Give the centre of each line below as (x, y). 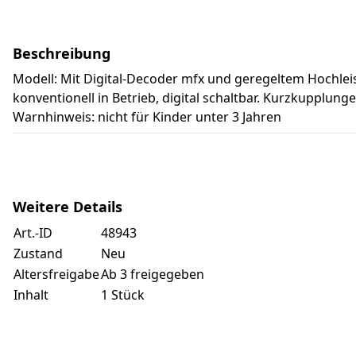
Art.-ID (33, 233)
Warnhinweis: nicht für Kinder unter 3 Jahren (147, 117)
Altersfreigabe (56, 274)
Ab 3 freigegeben (153, 274)
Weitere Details (68, 207)
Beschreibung (62, 53)
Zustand (38, 253)
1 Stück (123, 295)
